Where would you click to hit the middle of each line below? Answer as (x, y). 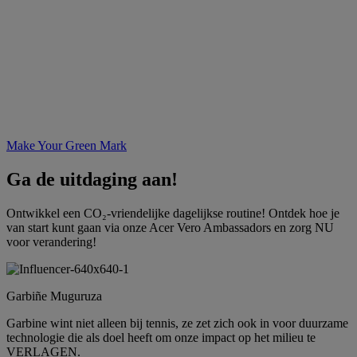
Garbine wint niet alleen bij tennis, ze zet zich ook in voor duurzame (177, 323)
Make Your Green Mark (67, 145)
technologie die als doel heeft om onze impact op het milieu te (161, 337)
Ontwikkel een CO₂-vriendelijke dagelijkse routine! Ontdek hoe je (173, 213)
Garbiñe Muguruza (54, 296)
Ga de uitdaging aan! (92, 179)
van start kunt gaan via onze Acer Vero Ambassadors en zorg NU (170, 227)
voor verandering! (51, 241)
